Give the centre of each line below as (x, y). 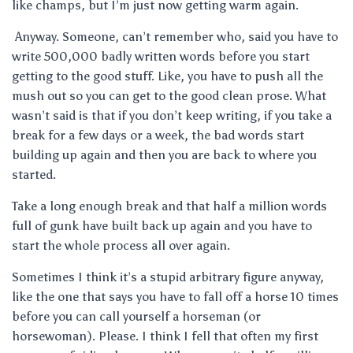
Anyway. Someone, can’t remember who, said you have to (175, 37)
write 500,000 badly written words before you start (161, 56)
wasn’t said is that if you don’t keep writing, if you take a (172, 115)
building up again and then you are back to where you (164, 155)
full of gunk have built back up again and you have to (162, 226)
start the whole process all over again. (121, 245)
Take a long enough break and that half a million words (169, 206)
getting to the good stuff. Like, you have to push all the (167, 76)
